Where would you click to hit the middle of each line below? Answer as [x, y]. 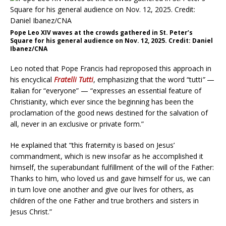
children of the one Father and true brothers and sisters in [104, 200]
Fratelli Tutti [74, 79]
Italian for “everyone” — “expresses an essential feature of [106, 90]
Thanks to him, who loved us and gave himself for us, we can [110, 178]
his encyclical [32, 79]
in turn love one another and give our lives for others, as [102, 189]
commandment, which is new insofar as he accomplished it [107, 156]
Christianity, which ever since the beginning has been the [102, 101]
